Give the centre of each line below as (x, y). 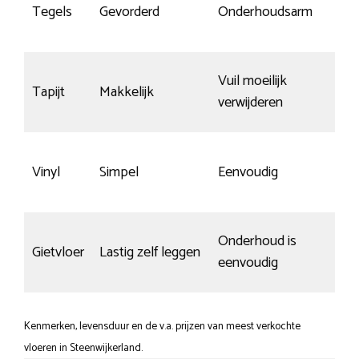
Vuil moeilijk (252, 81)
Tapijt (48, 92)
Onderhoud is (257, 241)
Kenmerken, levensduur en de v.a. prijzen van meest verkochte (162, 326)
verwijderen (250, 102)
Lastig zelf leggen (150, 252)
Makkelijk (127, 92)
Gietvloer (58, 252)
